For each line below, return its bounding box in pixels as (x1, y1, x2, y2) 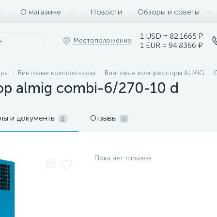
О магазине (20, 7, 61, 16)
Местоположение (73, 36, 131, 45)
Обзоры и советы (138, 7, 200, 16)
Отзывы (90, 113, 117, 123)
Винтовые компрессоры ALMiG (105, 69, 204, 77)
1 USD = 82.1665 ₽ (140, 31, 203, 41)
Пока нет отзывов (94, 154, 152, 162)
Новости (90, 7, 122, 16)
